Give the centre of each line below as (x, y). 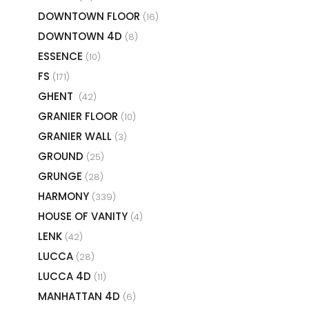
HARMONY (65, 196)
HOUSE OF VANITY (84, 216)
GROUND (62, 156)
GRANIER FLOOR (79, 116)
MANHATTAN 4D (80, 296)
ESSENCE (62, 56)
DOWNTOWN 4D (81, 36)
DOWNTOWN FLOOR (90, 16)
